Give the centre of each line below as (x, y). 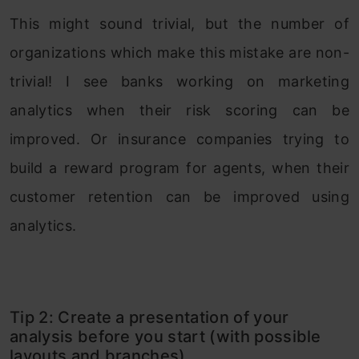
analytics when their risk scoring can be (179, 111)
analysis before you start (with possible (165, 337)
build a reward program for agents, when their (179, 168)
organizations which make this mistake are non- (179, 53)
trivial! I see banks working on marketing (179, 82)
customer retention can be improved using (179, 197)
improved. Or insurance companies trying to (179, 139)
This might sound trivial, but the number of (179, 24)
